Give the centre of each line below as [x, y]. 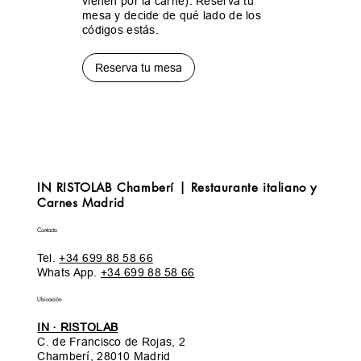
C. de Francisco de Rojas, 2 [113, 341]
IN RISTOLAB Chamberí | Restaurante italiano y [176, 187]
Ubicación [50, 299]
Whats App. [69, 272]
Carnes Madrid [81, 202]
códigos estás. [120, 30]
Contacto [47, 230]
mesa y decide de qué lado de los [172, 16]
